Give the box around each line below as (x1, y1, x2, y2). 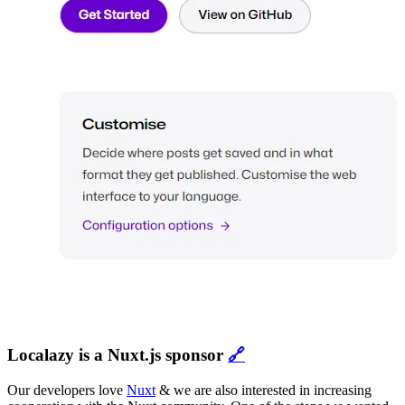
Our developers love (7, 381, 127, 398)
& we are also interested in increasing (155, 381, 372, 398)
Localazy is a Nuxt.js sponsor (7, 344, 228, 364)
